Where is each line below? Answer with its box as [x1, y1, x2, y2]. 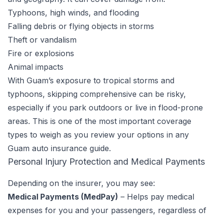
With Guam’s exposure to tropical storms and [8, 76, 174, 85]
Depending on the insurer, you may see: [8, 178, 155, 188]
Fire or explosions [8, 48, 74, 58]
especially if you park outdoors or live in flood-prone [8, 103, 203, 112]
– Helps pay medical [118, 192, 194, 201]
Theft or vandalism [8, 35, 77, 45]
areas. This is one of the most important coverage [8, 116, 191, 126]
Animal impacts [8, 62, 63, 72]
